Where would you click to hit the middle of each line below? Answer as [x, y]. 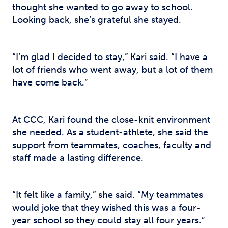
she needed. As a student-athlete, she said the [110, 132]
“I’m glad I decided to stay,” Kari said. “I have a [110, 57]
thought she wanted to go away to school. [103, 7]
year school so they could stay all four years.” [108, 220]
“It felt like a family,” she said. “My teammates [108, 195]
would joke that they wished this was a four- [107, 208]
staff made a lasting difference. [78, 158]
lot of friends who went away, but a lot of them [112, 70]
